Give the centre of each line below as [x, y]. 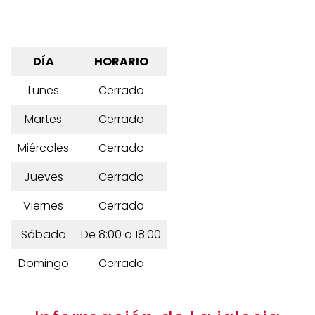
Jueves [43, 177]
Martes [43, 119]
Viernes [43, 206]
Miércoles [43, 148]
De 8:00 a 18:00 [121, 234]
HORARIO [121, 62]
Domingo [43, 263]
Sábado [43, 234]
